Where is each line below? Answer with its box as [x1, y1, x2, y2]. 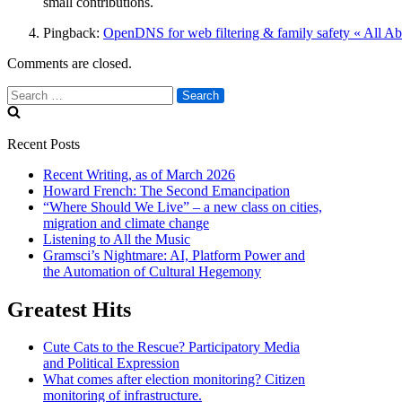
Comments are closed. [7, 55, 132, 71]
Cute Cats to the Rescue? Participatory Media [43, 339, 300, 355]
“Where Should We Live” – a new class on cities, [43, 198, 322, 214]
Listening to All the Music [43, 231, 190, 247]
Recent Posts [7, 135, 80, 152]
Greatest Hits [7, 297, 131, 321]
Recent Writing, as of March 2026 [43, 166, 235, 182]
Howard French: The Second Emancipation [43, 182, 290, 198]
